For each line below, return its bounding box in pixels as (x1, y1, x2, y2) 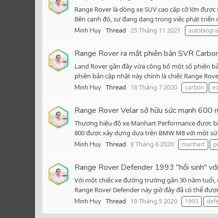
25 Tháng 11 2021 (130, 26, 181, 35)
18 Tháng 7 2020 (130, 83, 177, 92)
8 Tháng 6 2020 (130, 140, 174, 149)
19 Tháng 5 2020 (130, 197, 177, 206)
